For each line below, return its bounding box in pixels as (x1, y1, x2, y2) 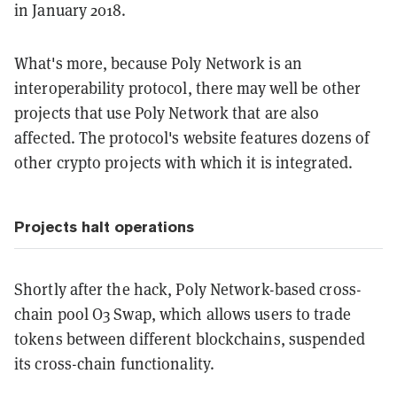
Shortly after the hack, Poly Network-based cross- (14, 278, 362, 300)
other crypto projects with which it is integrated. (14, 152, 354, 173)
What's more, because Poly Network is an (14, 52, 302, 74)
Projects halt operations (14, 217, 194, 236)
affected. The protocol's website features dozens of (14, 127, 370, 148)
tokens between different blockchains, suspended (14, 328, 365, 349)
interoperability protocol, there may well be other (14, 77, 362, 98)
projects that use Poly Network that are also (14, 102, 320, 123)
